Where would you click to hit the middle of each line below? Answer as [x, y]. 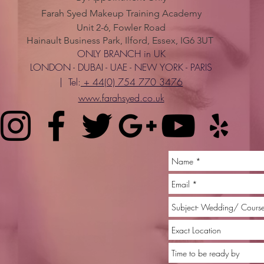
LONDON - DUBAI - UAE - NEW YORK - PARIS [121, 67]
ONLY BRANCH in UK [121, 54]
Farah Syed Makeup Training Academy [121, 13]
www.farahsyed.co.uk [121, 98]
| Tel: [70, 82]
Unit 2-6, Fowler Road [121, 27]
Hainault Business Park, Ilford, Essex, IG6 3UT [121, 40]
